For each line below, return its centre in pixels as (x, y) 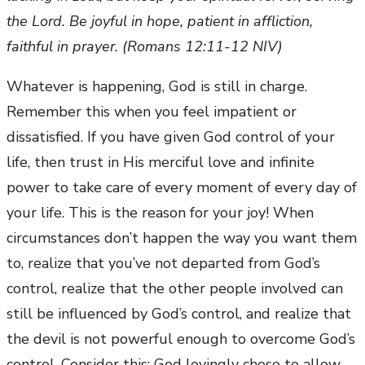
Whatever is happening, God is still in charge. (157, 87)
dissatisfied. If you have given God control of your (171, 137)
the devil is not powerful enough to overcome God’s (181, 339)
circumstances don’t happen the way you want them (182, 238)
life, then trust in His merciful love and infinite (161, 163)
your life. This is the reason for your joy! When (160, 213)
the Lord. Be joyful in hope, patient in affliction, (160, 22)
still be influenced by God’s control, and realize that (179, 314)
